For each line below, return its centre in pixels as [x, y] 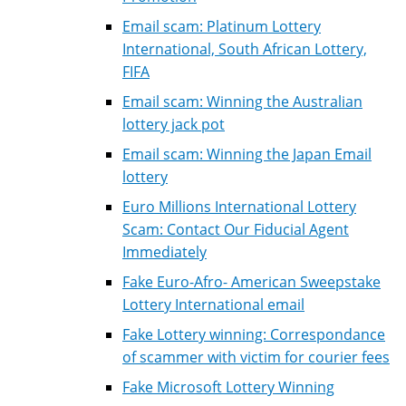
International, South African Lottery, [245, 48]
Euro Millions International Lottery [239, 206]
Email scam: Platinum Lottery [222, 26]
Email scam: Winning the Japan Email [247, 154]
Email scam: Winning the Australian [242, 101]
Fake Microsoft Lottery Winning [228, 387]
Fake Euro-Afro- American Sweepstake [251, 281]
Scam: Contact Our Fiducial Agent [236, 229]
